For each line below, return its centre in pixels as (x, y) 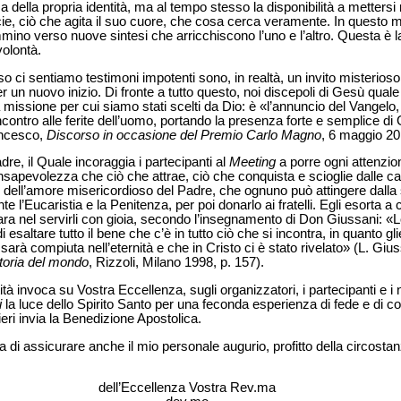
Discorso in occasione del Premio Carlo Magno (184, 135)
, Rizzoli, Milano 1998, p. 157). (176, 263)
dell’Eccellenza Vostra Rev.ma (187, 388)
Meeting (252, 162)
